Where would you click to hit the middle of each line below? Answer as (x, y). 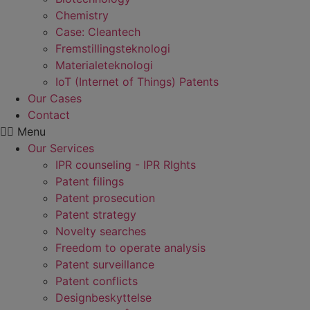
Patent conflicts (97, 281)
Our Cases (55, 98)
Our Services (61, 148)
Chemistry (82, 15)
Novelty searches (101, 231)
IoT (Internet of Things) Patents (137, 82)
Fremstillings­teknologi (113, 48)
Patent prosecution (105, 198)
